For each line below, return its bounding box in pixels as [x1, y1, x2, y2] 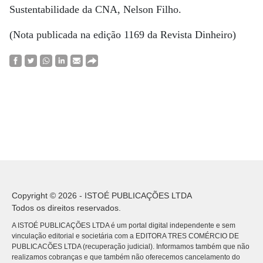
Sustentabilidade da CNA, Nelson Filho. [9, 4, 181, 15]
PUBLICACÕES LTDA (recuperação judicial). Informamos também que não [12, 242, 249, 251]
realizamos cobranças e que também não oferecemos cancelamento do [12, 253, 240, 261]
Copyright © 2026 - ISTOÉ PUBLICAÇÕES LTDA [12, 191, 192, 200]
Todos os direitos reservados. [12, 203, 121, 213]
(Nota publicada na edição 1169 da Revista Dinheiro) [9, 29, 236, 41]
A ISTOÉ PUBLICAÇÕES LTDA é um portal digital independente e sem [12, 221, 235, 230]
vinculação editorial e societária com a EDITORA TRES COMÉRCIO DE [12, 232, 239, 240]
